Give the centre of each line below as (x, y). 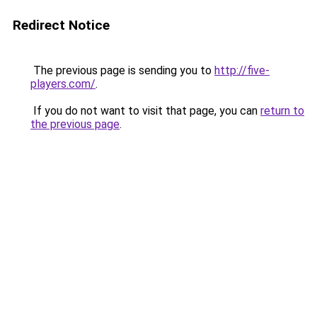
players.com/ (63, 84)
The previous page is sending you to (122, 70)
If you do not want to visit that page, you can (145, 111)
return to (282, 111)
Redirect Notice (61, 25)
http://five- (242, 70)
